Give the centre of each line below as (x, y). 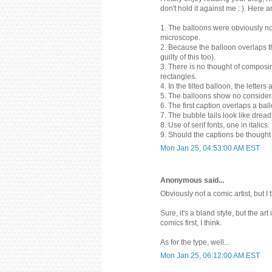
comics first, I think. (191, 223)
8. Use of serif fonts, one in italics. (215, 125)
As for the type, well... (195, 242)
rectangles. (178, 76)
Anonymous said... (192, 180)
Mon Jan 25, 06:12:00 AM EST (210, 255)
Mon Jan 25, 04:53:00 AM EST (210, 148)
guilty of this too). (188, 57)
